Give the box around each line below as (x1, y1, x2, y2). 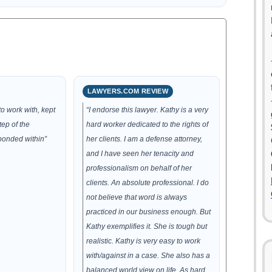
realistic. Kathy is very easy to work (86, 237, 201, 245)
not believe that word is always (86, 193, 188, 202)
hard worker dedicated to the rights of (86, 120, 209, 129)
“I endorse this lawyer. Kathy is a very (86, 106, 209, 114)
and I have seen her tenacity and (86, 149, 194, 158)
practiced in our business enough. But (86, 208, 211, 216)
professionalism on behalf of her (86, 164, 192, 172)
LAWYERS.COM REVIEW (87, 87, 169, 95)
